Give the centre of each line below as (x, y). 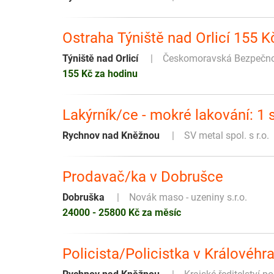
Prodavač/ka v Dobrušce (143, 177)
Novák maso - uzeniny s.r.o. (188, 198)
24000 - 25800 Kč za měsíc (122, 213)
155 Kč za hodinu (100, 74)
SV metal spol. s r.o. (227, 136)
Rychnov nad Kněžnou (111, 136)
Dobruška (83, 198)
